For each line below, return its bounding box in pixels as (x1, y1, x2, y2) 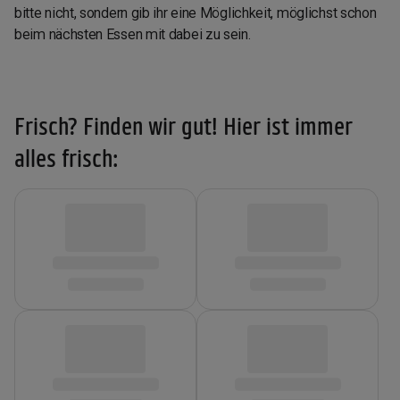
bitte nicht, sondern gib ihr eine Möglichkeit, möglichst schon (14, 4, 377, 22)
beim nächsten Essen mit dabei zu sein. (14, 26, 251, 44)
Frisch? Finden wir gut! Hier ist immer (14, 112, 353, 140)
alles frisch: (14, 144, 119, 172)
